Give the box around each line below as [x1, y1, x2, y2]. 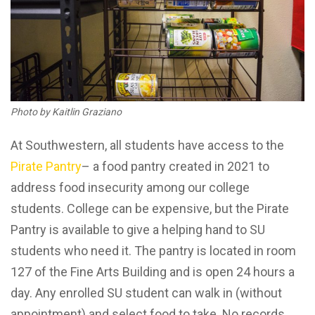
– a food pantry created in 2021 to [82, 158, 269, 174]
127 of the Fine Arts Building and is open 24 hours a [11, 264, 295, 279]
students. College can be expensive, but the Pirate [11, 200, 289, 216]
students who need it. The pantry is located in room [11, 243, 296, 258]
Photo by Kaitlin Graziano [11, 105, 122, 117]
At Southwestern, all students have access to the [11, 137, 284, 153]
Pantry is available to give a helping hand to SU [11, 221, 265, 237]
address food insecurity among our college [11, 179, 250, 195]
